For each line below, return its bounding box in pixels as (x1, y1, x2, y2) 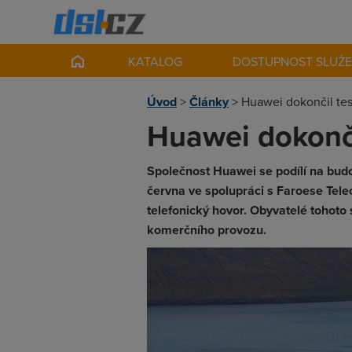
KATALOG (128, 53, 183, 70)
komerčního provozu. (147, 221, 266, 239)
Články (189, 93, 229, 111)
